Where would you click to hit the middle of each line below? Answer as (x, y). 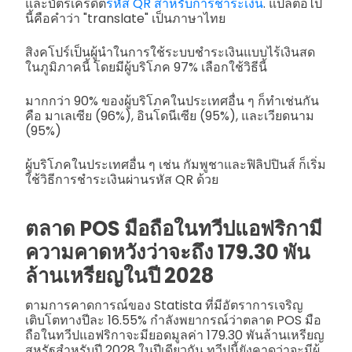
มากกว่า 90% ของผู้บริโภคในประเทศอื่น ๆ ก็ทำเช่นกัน (172, 101)
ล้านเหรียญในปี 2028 (119, 276)
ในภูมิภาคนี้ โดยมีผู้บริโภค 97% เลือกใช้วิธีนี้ (146, 68)
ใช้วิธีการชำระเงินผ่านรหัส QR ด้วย (123, 180)
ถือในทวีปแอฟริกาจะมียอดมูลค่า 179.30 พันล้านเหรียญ (175, 335)
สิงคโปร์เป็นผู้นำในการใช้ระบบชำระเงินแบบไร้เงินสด (170, 53)
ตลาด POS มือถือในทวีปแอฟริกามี (174, 229)
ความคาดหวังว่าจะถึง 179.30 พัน (168, 253)
